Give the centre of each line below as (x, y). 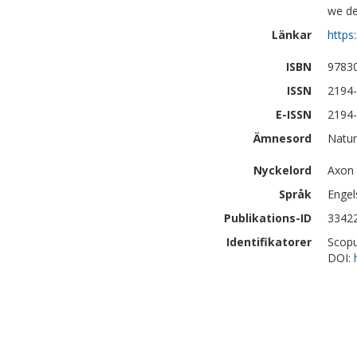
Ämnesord (282, 138)
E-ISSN (294, 114)
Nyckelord (282, 170)
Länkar (292, 35)
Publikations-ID (268, 218)
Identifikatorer (269, 242)
